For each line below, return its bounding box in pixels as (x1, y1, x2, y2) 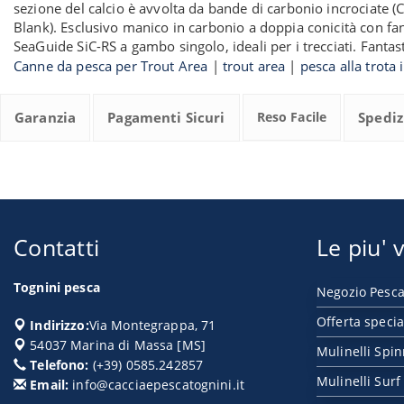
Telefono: (26, 356, 89, 373)
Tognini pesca (14, 279, 100, 296)
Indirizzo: (26, 317, 89, 334)
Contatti (14, 232, 100, 262)
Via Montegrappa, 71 (88, 317, 216, 334)
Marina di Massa (70, 336, 174, 353)
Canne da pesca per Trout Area (14, 57, 208, 75)
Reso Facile (256, 108, 327, 125)
